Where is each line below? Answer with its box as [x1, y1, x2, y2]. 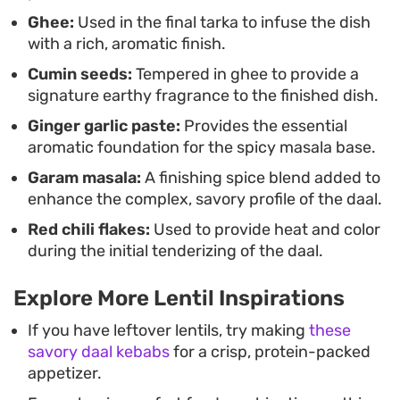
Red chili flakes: [28, 220, 150, 240]
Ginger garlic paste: [28, 116, 180, 137]
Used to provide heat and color [150, 220, 380, 240]
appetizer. [28, 363, 102, 384]
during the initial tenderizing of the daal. [28, 241, 323, 262]
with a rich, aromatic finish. [28, 34, 226, 54]
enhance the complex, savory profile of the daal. [28, 189, 382, 210]
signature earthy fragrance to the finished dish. [28, 86, 379, 106]
